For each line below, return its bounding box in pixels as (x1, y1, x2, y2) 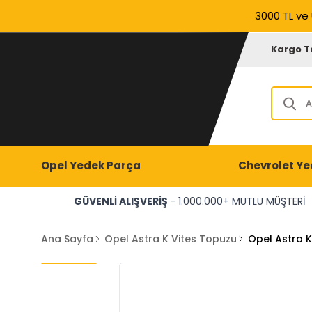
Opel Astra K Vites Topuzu (104, 232, 237, 246)
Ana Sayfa (40, 232, 93, 246)
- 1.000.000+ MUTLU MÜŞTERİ (169, 194, 305, 208)
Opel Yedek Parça (40, 158, 141, 173)
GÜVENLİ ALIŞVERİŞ (73, 194, 170, 208)
